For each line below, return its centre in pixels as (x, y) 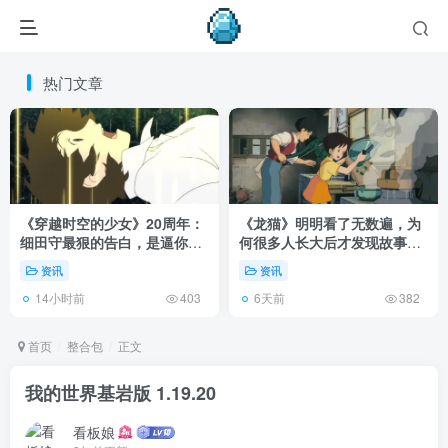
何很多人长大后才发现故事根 (330, 242)
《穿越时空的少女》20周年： (112, 223)
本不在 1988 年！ (294, 261)
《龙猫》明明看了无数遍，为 (330, 223)
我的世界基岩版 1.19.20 (120, 393)
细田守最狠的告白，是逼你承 (111, 242)
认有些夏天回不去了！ (90, 261)
